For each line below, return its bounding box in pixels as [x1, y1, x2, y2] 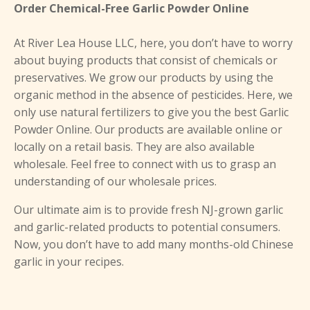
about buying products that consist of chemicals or [14, 53, 277, 68]
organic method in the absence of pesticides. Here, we [14, 87, 293, 102]
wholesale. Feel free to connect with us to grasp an [14, 156, 276, 172]
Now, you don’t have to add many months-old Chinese [14, 237, 293, 252]
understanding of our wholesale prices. [14, 174, 217, 189]
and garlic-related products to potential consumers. [14, 219, 280, 235]
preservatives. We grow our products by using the [14, 70, 273, 85]
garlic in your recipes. [14, 254, 124, 269]
